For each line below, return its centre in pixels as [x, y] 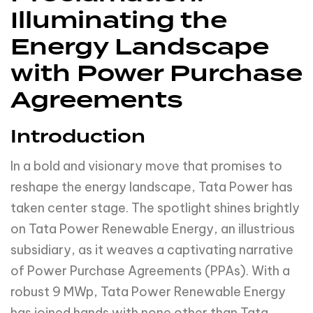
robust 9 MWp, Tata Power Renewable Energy [148, 291]
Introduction [78, 137]
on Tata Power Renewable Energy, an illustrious [153, 228]
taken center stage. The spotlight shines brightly [155, 208]
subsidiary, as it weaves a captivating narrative [152, 249]
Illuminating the [119, 20]
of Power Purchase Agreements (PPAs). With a [150, 270]
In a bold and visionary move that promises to [146, 166]
